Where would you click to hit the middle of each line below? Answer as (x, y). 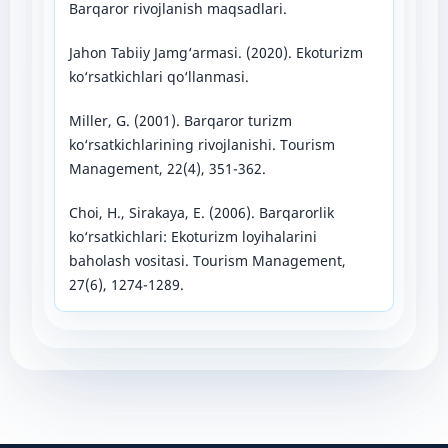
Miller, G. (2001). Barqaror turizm (180, 120)
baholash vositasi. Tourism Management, (207, 260)
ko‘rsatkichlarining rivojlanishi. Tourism (201, 144)
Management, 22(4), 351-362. (167, 168)
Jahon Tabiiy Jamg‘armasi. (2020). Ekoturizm (215, 52)
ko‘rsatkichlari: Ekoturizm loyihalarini (192, 236)
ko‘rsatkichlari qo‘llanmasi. (158, 76)
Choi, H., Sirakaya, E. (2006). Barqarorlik (201, 212)
